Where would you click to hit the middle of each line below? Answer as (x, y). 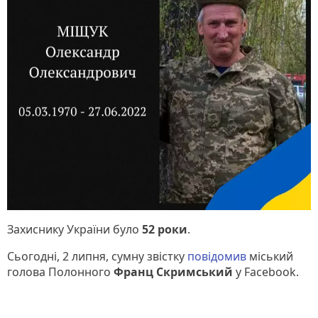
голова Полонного (60, 272)
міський (270, 256)
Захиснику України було (75, 229)
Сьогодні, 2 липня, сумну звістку (97, 256)
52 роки (165, 229)
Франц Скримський (175, 272)
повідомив (217, 256)
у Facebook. (267, 272)
